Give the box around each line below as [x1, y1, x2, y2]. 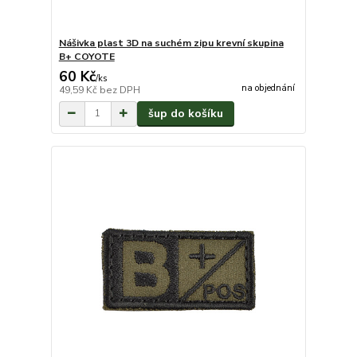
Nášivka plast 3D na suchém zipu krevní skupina [58, 36, 284, 49]
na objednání [241, 81, 295, 94]
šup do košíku [147, 105, 223, 121]
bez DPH [99, 83, 140, 96]
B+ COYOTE [58, 49, 115, 63]
